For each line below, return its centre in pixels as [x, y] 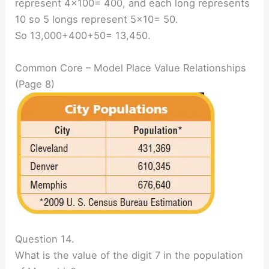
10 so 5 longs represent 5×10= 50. [97, 20]
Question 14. [45, 239]
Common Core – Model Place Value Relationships [131, 68]
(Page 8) [35, 84]
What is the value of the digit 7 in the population [129, 255]
